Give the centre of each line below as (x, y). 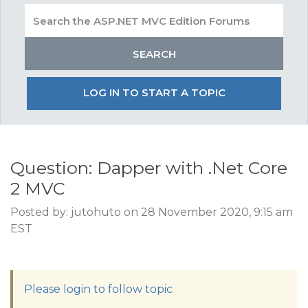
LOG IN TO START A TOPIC (154, 92)
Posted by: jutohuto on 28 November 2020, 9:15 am (152, 212)
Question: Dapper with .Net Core (149, 168)
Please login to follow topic (98, 289)
